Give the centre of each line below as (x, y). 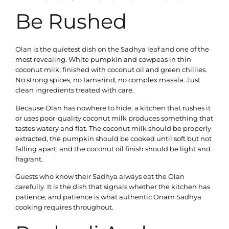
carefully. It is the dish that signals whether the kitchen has (113, 186)
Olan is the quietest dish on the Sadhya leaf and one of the (112, 49)
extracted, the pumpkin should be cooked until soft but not (113, 138)
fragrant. (29, 159)
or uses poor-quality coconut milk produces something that (114, 118)
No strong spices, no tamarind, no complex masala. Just (108, 80)
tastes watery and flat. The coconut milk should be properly (113, 128)
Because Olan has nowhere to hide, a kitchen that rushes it (113, 108)
